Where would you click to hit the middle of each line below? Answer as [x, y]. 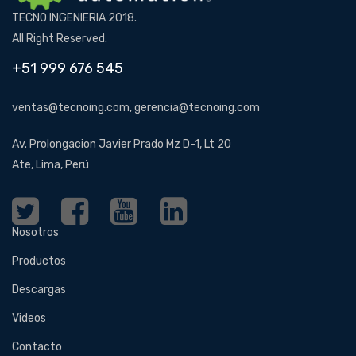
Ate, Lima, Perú [50, 164]
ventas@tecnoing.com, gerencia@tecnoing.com [136, 107]
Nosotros [35, 232]
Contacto [37, 346]
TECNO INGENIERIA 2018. [74, 17]
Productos [39, 261]
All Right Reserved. [60, 38]
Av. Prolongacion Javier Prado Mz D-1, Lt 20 [122, 144]
